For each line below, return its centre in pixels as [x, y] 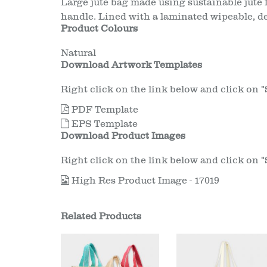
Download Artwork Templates [131, 65]
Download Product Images [123, 136]
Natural [78, 53]
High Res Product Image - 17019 [144, 181]
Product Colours [99, 29]
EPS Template [103, 124]
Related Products [101, 216]
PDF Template [104, 110]
